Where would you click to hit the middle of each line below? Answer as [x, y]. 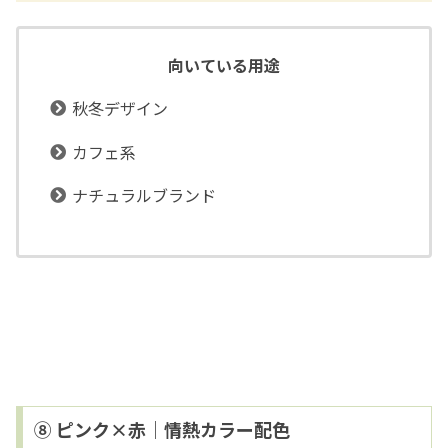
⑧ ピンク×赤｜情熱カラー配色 [161, 428]
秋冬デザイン [120, 108]
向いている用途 [224, 65]
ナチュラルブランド [144, 194]
